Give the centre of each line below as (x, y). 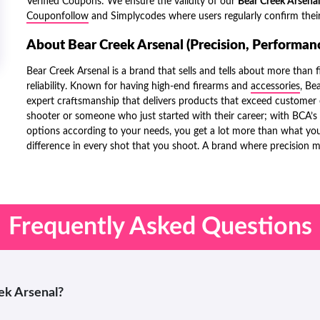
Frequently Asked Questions (160, 227)
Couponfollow (57, 16)
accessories (275, 86)
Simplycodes (138, 16)
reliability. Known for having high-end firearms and (139, 86)
